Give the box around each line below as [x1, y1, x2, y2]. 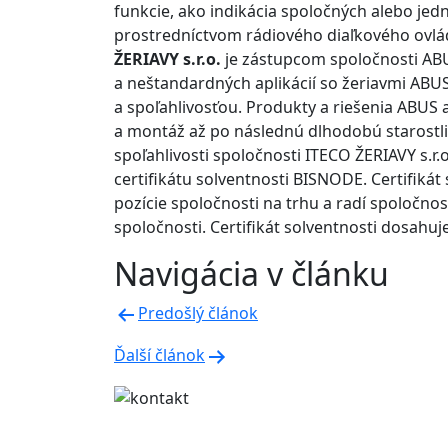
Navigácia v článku [114, 252, 389, 296]
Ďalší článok [114, 343, 205, 366]
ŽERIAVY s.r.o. [114, 48, 221, 71]
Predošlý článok [138, 302, 258, 325]
